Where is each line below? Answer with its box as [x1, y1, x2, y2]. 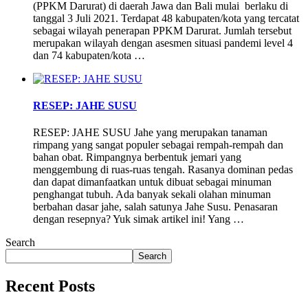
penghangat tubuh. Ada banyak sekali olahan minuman [33, 188, 271, 201]
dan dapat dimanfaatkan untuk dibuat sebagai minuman [33, 176, 272, 188]
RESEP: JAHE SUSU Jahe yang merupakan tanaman [33, 126, 267, 139]
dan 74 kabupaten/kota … [33, 49, 145, 61]
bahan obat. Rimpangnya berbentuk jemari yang [33, 151, 241, 164]
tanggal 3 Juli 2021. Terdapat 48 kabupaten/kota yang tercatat [33, 12, 299, 24]
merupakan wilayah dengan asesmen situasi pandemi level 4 [33, 36, 293, 49]
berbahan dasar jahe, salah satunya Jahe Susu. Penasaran [33, 201, 278, 213]
